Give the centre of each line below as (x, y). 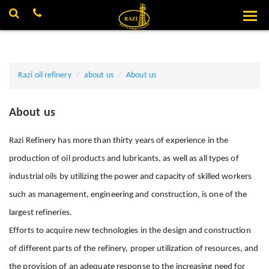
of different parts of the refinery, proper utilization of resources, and (134, 249)
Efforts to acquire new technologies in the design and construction (130, 231)
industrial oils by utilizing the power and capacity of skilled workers (131, 177)
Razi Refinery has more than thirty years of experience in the (119, 141)
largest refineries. (41, 213)
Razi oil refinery (45, 75)
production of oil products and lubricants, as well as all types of (124, 159)
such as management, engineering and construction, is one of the (129, 195)
